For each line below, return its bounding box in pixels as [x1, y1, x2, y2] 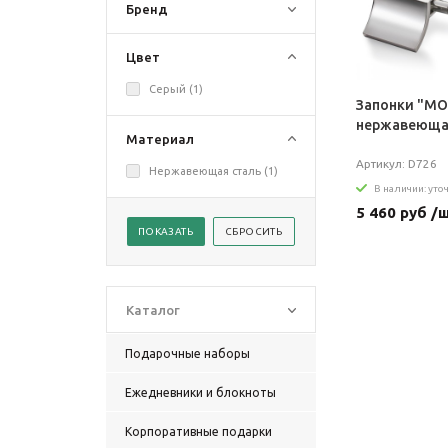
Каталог [126, 303, 180, 317]
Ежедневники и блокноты [125, 386, 276, 399]
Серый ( [149, 83, 193, 95]
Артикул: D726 [356, 157, 437, 170]
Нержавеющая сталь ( [149, 165, 268, 177]
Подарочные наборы [125, 347, 250, 360]
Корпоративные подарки [125, 425, 272, 438]
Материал [126, 132, 194, 146]
